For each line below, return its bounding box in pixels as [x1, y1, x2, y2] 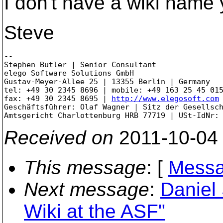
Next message [24, 178, 149, 200]
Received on [4, 126, 113, 148]
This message [24, 156, 146, 178]
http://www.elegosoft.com [111, 94, 219, 103]
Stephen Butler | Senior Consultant [4, 60, 156, 69]
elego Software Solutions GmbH [4, 69, 134, 77]
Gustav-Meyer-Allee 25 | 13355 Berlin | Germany [4, 77, 210, 86]
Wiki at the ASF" [24, 200, 165, 222]
